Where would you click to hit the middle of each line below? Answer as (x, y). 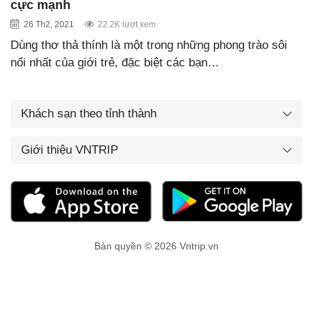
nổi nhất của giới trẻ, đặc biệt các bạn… (115, 62)
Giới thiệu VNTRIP (70, 150)
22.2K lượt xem (127, 24)
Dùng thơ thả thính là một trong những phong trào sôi (149, 45)
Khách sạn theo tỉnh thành (89, 113)
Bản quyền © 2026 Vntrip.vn (156, 246)
